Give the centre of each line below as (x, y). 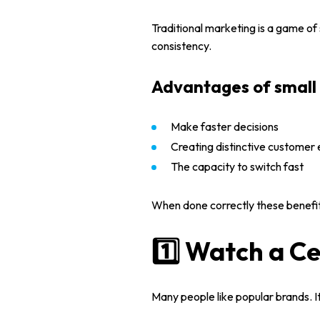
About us (178, 250)
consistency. (181, 46)
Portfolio (177, 300)
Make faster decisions (225, 126)
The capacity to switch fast (237, 166)
